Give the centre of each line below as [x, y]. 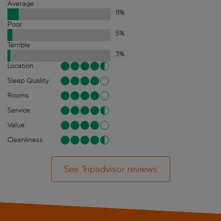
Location [20, 66]
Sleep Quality [28, 81]
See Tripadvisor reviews [110, 169]
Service [19, 110]
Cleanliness [25, 140]
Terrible [19, 45]
